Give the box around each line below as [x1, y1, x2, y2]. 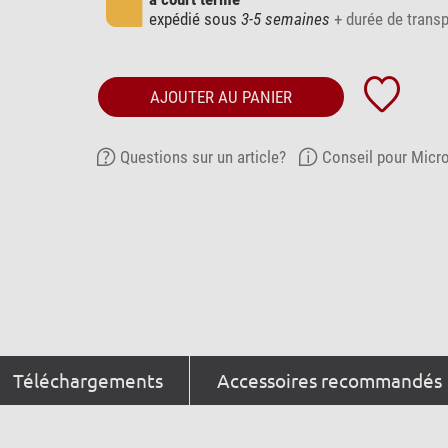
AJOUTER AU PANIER [149, 86, 292, 107]
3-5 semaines [240, 8, 330, 29]
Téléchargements [13, 367, 164, 392]
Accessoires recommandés [216, 367, 442, 392]
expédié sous [148, 8, 241, 29]
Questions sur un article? [119, 146, 286, 167]
